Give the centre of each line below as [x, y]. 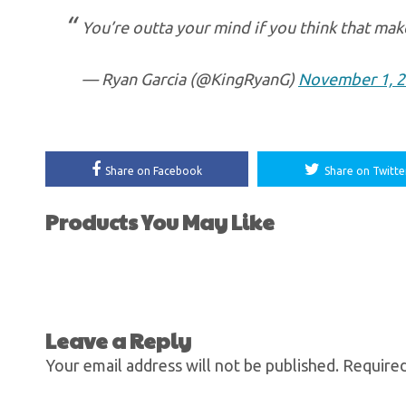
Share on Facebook [154, 171]
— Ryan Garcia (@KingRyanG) [190, 79]
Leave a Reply [118, 340]
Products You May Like [160, 222]
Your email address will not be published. [192, 365]
